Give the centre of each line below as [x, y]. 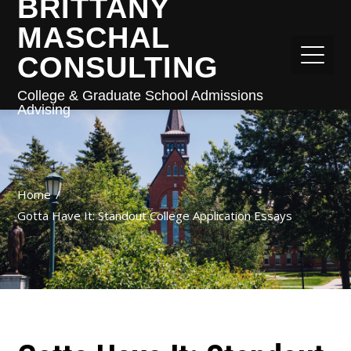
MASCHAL [94, 38]
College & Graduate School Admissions [141, 96]
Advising [44, 110]
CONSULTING [118, 67]
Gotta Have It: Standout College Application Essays [155, 215]
